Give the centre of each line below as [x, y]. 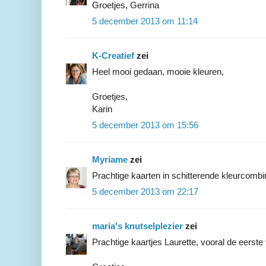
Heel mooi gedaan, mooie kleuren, [158, 72]
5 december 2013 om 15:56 [145, 125]
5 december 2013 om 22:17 [145, 192]
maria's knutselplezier [137, 226]
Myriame [110, 160]
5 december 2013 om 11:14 [145, 21]
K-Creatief [113, 56]
